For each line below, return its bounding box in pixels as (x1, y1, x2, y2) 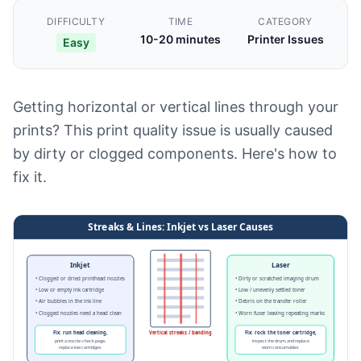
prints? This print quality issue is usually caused (13, 122, 333, 139)
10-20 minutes (140, 32, 221, 46)
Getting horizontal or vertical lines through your (13, 98, 338, 115)
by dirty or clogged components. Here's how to (13, 145, 337, 162)
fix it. (13, 168, 47, 185)
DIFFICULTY (47, 15, 105, 27)
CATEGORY (258, 15, 313, 27)
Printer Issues (247, 32, 324, 46)
